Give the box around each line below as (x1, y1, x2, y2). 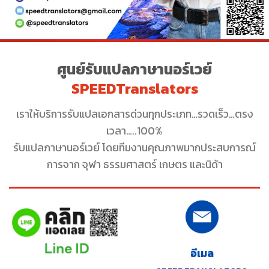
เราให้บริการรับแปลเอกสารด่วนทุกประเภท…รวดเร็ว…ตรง (16, 106, 253, 122)
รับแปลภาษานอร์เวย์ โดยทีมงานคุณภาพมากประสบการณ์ (13, 140, 256, 156)
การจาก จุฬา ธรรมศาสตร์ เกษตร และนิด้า (46, 157, 223, 173)
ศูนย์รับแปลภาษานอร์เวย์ (57, 58, 212, 80)
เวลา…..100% (106, 123, 163, 139)
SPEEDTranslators (71, 77, 198, 100)
